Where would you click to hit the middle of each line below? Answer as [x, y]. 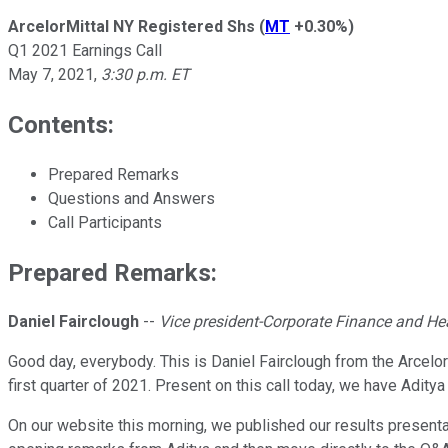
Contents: [61, 124]
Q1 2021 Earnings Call [85, 50]
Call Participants [105, 222]
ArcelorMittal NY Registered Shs [131, 26]
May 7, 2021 [51, 74]
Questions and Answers [131, 198]
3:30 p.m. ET [145, 74]
